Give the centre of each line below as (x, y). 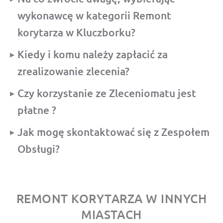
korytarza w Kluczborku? (76, 32)
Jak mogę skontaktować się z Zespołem (113, 131)
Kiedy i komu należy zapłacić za (93, 54)
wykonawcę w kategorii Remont (94, 15)
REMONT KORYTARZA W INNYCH (111, 198)
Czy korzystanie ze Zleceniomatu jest (107, 93)
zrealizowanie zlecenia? (73, 71)
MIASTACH (111, 214)
